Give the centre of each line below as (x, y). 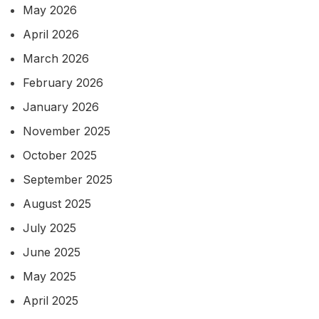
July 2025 (49, 228)
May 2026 (50, 10)
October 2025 (60, 156)
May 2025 (49, 277)
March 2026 (56, 59)
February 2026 (63, 83)
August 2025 (57, 204)
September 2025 (68, 180)
